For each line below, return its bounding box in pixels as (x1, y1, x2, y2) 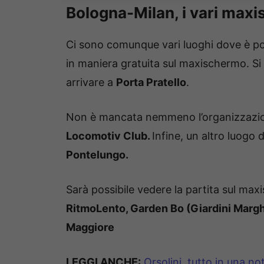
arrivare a (66, 76, 116, 89)
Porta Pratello (116, 76, 186, 89)
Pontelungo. (66, 148, 131, 161)
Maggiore (66, 221, 114, 234)
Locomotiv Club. (66, 130, 152, 143)
